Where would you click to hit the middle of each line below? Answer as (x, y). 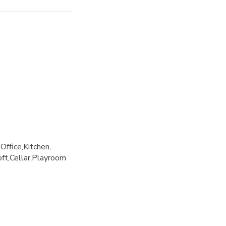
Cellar (20, 158)
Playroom (49, 158)
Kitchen (36, 147)
